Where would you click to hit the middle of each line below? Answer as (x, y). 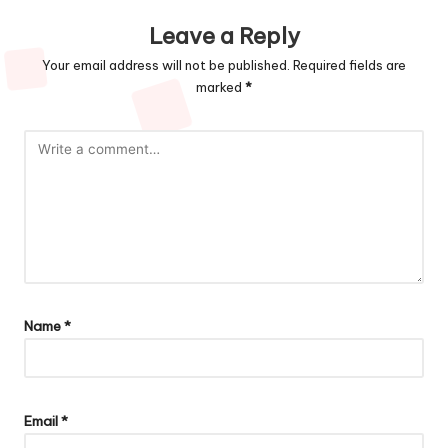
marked (220, 87)
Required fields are (349, 65)
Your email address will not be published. (166, 65)
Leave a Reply (224, 36)
